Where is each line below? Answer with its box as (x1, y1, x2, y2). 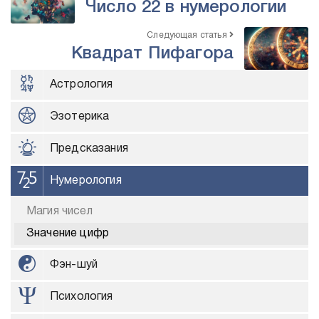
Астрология (50, 79, 113, 90)
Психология (50, 291, 113, 302)
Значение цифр (26, 228, 109, 239)
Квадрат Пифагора (70, 46, 234, 62)
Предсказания (50, 143, 128, 154)
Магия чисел (26, 206, 93, 216)
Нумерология (50, 175, 122, 186)
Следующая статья (147, 31, 229, 39)
